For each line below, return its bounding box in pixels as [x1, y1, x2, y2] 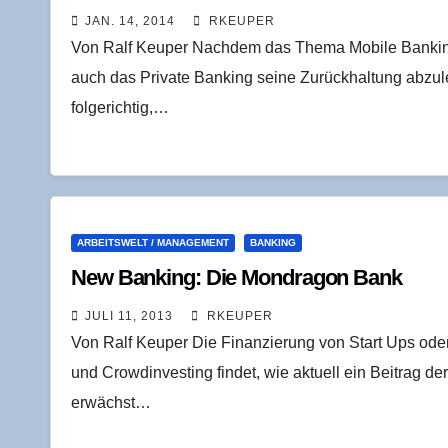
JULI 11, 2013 [85, 309, 173, 323]
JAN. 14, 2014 [85, 14, 175, 28]
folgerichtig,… [71, 99, 169, 116]
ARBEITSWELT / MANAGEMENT [77, 237, 229, 248]
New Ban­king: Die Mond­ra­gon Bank [71, 265, 402, 290]
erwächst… [71, 394, 151, 411]
